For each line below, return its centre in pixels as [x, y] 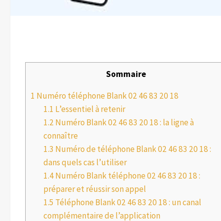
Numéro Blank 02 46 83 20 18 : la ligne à [124, 123]
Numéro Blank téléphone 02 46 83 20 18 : [127, 176]
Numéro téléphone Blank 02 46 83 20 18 [107, 96]
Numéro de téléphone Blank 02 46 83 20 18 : [132, 149]
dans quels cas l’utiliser [85, 163]
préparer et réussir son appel [94, 189]
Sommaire [126, 74]
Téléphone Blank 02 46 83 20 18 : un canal [127, 203]
